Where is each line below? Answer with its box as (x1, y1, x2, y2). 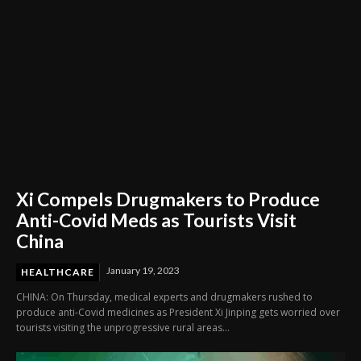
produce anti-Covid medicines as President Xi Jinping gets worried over (16, 305, 340, 319)
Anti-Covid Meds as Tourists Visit (16, 208, 297, 231)
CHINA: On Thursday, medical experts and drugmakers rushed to (16, 289, 313, 304)
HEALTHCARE (21, 265, 94, 278)
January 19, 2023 (106, 263, 180, 276)
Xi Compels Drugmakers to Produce (16, 187, 320, 210)
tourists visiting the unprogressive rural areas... (16, 320, 230, 334)
